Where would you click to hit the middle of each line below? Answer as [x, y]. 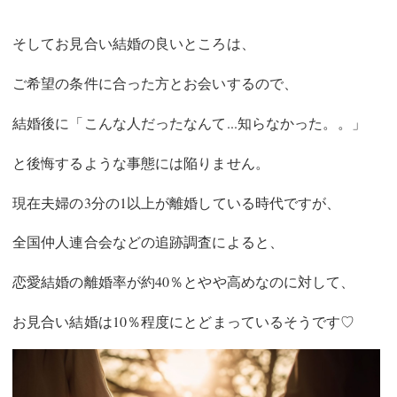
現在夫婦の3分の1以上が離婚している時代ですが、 [177, 202]
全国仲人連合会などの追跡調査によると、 [148, 242]
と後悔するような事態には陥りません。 [141, 162]
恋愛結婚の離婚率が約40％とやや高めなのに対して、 [184, 282]
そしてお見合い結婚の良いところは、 [134, 43]
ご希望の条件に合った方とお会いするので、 [155, 83]
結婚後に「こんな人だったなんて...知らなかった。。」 [189, 123]
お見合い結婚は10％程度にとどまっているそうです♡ [184, 322]
